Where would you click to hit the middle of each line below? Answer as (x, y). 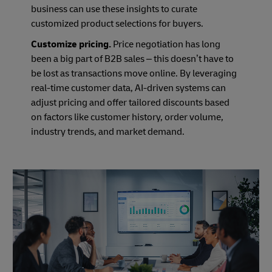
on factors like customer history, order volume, (127, 117)
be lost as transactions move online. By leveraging (134, 73)
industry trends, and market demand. (108, 131)
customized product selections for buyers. (117, 23)
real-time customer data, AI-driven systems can (128, 88)
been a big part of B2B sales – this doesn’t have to (132, 59)
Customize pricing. (71, 44)
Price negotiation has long (166, 44)
